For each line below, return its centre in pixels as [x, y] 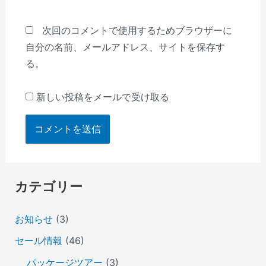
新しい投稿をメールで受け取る [102, 97]
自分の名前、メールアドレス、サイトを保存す [125, 47]
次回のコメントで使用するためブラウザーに [137, 31]
